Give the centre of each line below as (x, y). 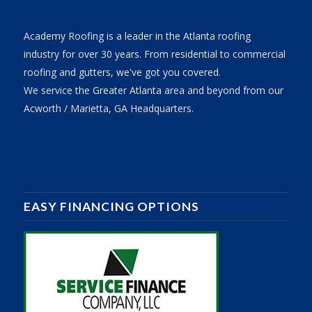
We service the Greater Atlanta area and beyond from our (153, 91)
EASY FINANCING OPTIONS (111, 207)
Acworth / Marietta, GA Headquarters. (108, 109)
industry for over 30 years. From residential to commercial (154, 54)
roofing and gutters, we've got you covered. (122, 72)
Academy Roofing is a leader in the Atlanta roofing (137, 36)
